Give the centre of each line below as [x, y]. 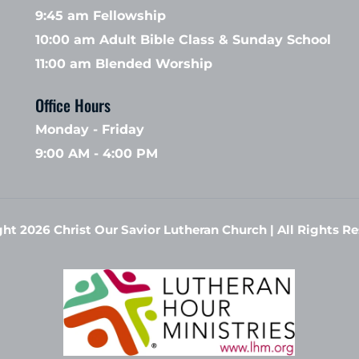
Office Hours [75, 105]
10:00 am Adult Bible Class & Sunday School [185, 40]
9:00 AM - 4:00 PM [96, 154]
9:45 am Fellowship [102, 16]
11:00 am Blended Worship [123, 64]
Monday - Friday [89, 130]
